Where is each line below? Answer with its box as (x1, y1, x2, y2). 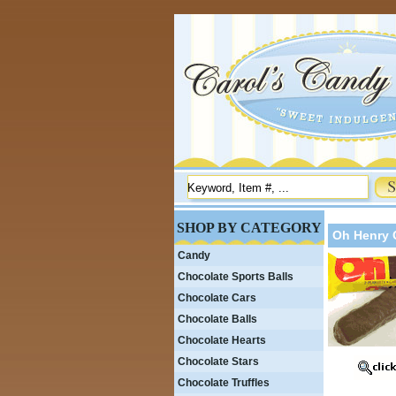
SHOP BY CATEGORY (177, 220, 322, 235)
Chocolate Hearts (178, 334, 266, 346)
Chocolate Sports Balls (178, 270, 293, 283)
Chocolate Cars (178, 292, 256, 304)
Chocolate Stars (178, 355, 259, 368)
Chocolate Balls (178, 313, 257, 325)
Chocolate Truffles (178, 377, 270, 389)
